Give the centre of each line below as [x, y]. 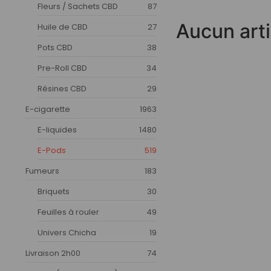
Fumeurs [42, 171]
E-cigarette [48, 109]
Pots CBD [55, 47]
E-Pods [52, 150]
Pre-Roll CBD [62, 68]
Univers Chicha [67, 232]
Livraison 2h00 [53, 253]
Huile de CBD [63, 27]
